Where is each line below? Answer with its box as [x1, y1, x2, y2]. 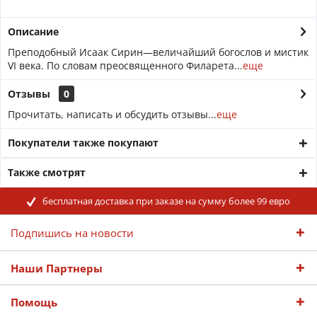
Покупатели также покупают [8, 136, 158, 149]
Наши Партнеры [11, 261, 103, 275]
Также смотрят [8, 166, 86, 179]
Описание [8, 25, 59, 38]
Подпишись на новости [11, 226, 134, 240]
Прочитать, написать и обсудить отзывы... [8, 108, 217, 121]
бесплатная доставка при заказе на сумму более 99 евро [42, 194, 290, 207]
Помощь [11, 295, 57, 309]
